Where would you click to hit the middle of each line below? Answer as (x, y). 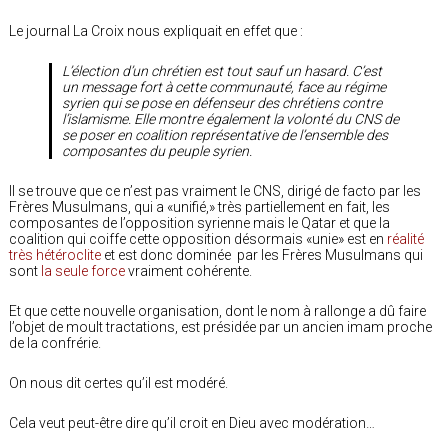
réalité (405, 238)
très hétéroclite (55, 254)
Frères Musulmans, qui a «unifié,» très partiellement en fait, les (199, 206)
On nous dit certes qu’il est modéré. (118, 382)
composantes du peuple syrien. (157, 150)
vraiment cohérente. (188, 270)
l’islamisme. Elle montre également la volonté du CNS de (230, 118)
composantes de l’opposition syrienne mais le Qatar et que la (199, 222)
